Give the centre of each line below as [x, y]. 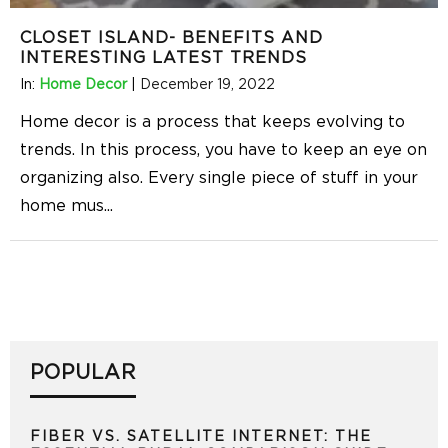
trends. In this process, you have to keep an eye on [223, 149]
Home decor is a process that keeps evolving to [212, 121]
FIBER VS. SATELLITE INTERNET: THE [201, 436]
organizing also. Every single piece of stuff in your [219, 177]
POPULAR [83, 372]
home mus [62, 205]
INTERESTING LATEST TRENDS [163, 57]
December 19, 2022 [207, 84]
